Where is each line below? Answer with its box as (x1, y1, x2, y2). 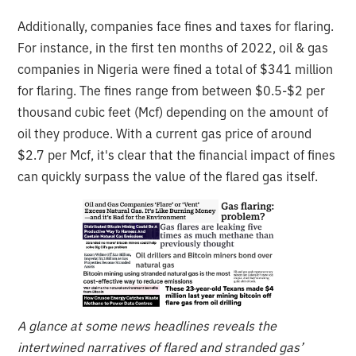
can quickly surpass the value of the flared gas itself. (17, 168, 319, 184)
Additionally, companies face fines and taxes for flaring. (17, 17, 335, 34)
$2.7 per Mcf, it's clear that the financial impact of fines (17, 146, 336, 163)
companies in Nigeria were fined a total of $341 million (17, 60, 334, 77)
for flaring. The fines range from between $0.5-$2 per (17, 82, 326, 99)
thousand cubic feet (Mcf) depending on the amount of (17, 103, 329, 120)
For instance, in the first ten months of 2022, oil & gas (17, 39, 329, 56)
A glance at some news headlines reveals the (17, 317, 277, 334)
